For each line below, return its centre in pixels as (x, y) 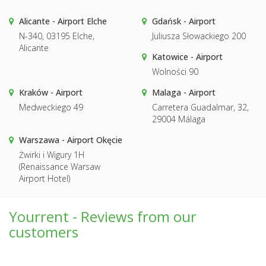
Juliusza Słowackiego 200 (199, 36)
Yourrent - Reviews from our (103, 216)
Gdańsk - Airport (184, 21)
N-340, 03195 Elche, (57, 36)
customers (44, 232)
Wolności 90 (175, 71)
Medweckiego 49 (51, 107)
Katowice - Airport (187, 56)
